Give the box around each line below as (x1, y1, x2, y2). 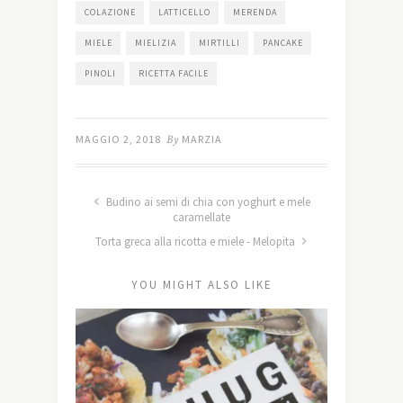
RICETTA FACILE (139, 67, 209, 79)
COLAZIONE (85, 5, 136, 18)
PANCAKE (263, 36, 303, 49)
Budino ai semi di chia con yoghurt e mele (103, 193, 310, 210)
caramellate (173, 209, 230, 225)
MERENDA (233, 5, 277, 18)
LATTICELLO (158, 5, 210, 18)
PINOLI (85, 67, 116, 79)
